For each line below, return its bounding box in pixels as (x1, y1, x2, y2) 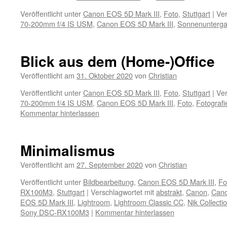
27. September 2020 (77, 159, 143, 170)
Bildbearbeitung (83, 176, 134, 187)
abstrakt (156, 186, 182, 197)
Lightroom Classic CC (114, 197, 183, 207)
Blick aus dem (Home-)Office (20, 51, 215, 71)
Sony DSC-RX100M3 (20, 207, 89, 217)
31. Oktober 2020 (77, 70, 133, 81)
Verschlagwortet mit (91, 186, 154, 197)
